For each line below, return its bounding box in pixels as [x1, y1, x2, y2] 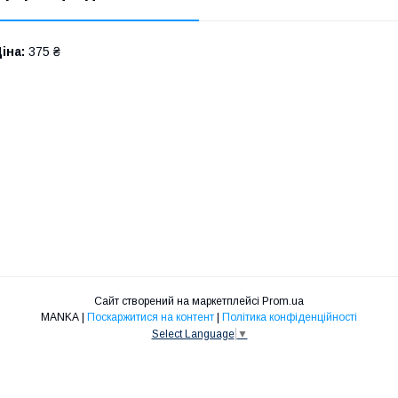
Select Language [151, 328, 235, 341]
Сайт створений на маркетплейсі [94, 295, 262, 308]
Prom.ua [262, 295, 304, 308]
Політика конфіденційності [222, 311, 357, 324]
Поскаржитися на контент [87, 311, 214, 324]
